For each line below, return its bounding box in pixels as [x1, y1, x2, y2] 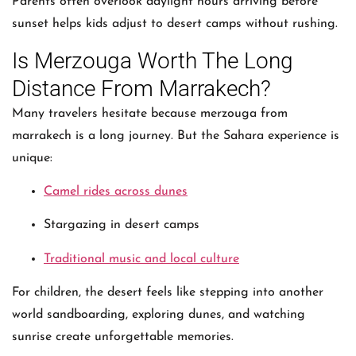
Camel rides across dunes [44, 185, 188, 199]
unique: [12, 151, 52, 164]
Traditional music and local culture [44, 252, 239, 265]
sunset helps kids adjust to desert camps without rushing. [12, 17, 338, 31]
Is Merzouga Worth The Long [12, 47, 293, 74]
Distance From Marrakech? [12, 75, 271, 102]
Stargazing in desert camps [44, 219, 199, 232]
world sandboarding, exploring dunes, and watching [12, 308, 305, 322]
